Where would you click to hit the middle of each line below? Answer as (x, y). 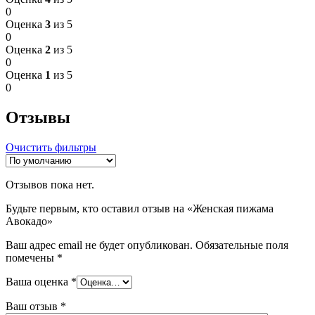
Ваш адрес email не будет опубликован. (99, 245)
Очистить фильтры (51, 147)
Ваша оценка (38, 281)
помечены (31, 257)
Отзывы (38, 117)
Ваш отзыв (33, 306)
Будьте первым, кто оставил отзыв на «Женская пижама (140, 208)
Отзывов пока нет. (50, 184)
